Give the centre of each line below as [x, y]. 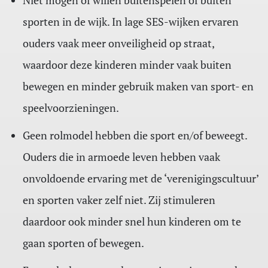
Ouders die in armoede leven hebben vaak [121, 157]
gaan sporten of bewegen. [83, 243]
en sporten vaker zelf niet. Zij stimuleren [119, 200]
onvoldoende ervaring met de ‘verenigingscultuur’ [140, 179]
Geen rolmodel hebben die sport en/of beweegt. [135, 135]
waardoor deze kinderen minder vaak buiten [127, 65]
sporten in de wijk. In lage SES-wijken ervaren [130, 22]
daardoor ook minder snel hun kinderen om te [132, 222]
